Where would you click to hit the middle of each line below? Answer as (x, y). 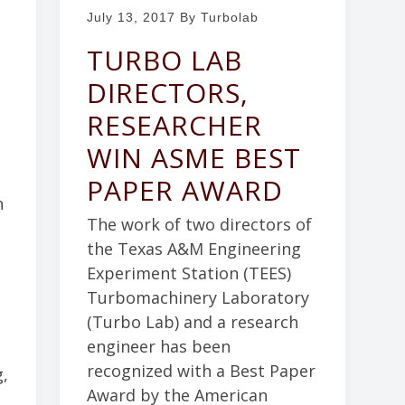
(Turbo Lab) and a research (192, 322)
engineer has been (158, 347)
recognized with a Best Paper (201, 371)
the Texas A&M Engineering (193, 249)
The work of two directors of (199, 225)
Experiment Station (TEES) (188, 273)
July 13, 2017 (131, 17)
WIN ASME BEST (193, 158)
